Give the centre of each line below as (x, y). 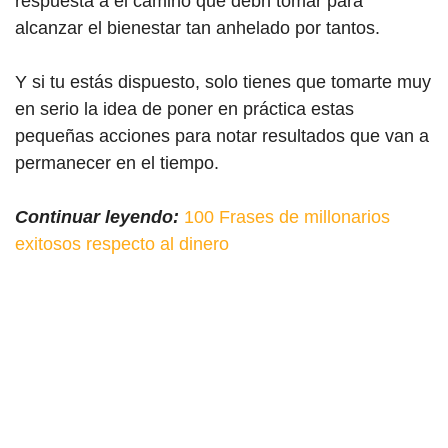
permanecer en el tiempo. (117, 162)
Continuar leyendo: (97, 216)
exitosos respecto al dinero (122, 243)
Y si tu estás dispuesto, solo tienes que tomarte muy (223, 81)
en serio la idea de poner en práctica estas (184, 108)
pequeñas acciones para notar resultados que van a (222, 135)
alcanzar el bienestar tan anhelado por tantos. (197, 27)
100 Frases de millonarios (287, 216)
